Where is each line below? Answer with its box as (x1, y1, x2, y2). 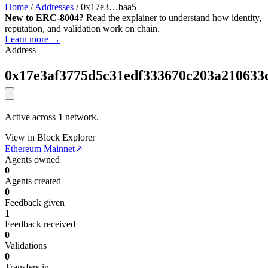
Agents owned (5, 154, 60, 165)
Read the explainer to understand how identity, (84, 13, 261, 23)
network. (63, 112, 99, 123)
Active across (5, 112, 58, 123)
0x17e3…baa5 (81, 2, 136, 13)
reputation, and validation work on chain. (5, 23, 160, 34)
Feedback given (5, 197, 65, 208)
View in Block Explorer (5, 132, 95, 143)
